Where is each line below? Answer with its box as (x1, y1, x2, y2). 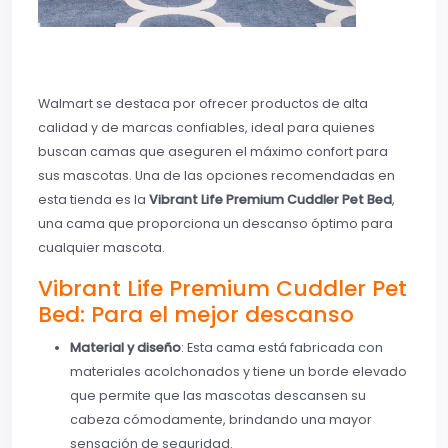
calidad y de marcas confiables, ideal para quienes (38, 118, 375, 136)
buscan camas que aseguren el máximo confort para (38, 142, 388, 160)
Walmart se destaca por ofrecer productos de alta (38, 94, 368, 112)
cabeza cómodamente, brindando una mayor (70, 410, 372, 428)
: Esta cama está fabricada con (181, 338, 383, 356)
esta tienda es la (38, 190, 149, 208)
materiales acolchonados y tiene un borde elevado (70, 362, 407, 380)
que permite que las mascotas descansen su (70, 386, 366, 404)
